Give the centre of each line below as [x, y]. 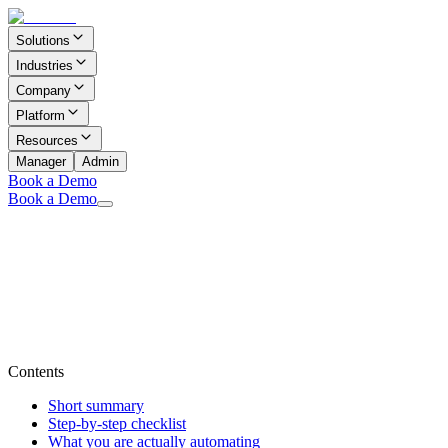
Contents [36, 371]
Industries [44, 65]
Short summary [96, 405]
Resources [47, 140]
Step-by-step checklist [117, 423]
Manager [41, 161]
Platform [40, 115]
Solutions [43, 40]
